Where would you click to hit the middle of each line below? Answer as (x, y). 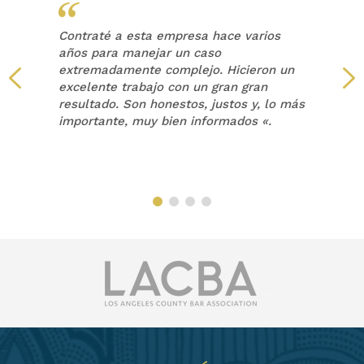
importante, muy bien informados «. (165, 121)
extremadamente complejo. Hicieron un (177, 69)
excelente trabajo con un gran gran (163, 87)
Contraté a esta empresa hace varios (170, 35)
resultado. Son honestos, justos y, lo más (182, 104)
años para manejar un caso (140, 52)
